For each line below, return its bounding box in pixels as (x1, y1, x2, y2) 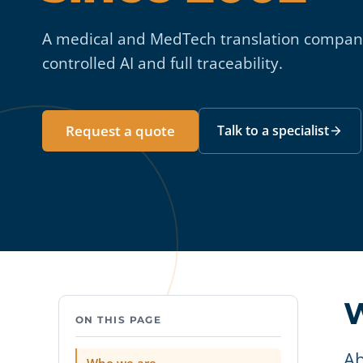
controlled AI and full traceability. (42, 53, 283, 74)
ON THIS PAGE (75, 314, 162, 326)
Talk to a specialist (217, 122, 329, 139)
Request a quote (66, 122, 175, 140)
